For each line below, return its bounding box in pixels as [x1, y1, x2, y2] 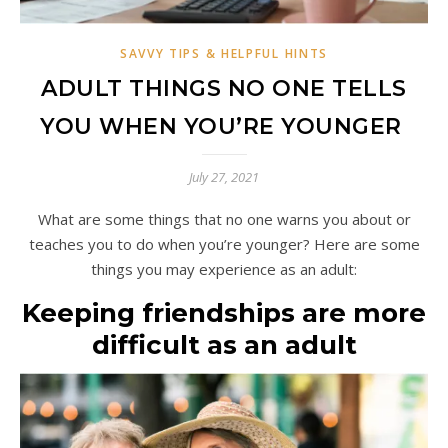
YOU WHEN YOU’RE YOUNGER [40, 112, 408, 140]
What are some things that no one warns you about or [37, 208, 52, 229]
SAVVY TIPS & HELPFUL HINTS [119, 44, 329, 62]
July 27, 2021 [189, 167, 259, 186]
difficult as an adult [91, 328, 357, 361]
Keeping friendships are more [22, 296, 426, 329]
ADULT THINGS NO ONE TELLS [41, 74, 407, 102]
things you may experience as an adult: [91, 258, 357, 279]
